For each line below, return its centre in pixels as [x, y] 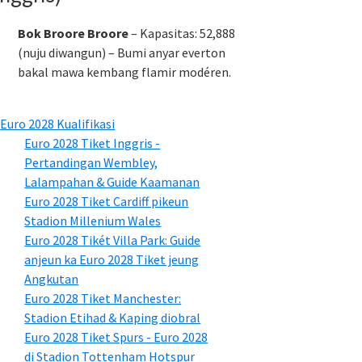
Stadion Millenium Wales [93, 221]
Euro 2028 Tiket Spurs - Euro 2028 [116, 337]
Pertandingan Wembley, [91, 162]
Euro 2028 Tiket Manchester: [103, 298]
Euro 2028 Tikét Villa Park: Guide [113, 240]
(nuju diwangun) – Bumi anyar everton [122, 53]
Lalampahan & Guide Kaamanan [112, 182]
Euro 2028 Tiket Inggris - [93, 143]
